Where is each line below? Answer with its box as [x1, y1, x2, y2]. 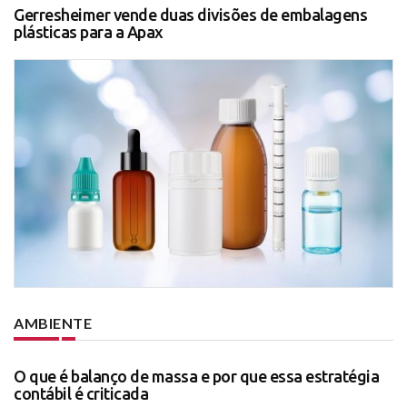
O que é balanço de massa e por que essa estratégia [14, 366, 379, 385]
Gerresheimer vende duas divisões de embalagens [14, 5, 367, 25]
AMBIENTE [14, 313, 92, 332]
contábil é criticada [14, 383, 148, 402]
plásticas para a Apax [14, 23, 164, 42]
